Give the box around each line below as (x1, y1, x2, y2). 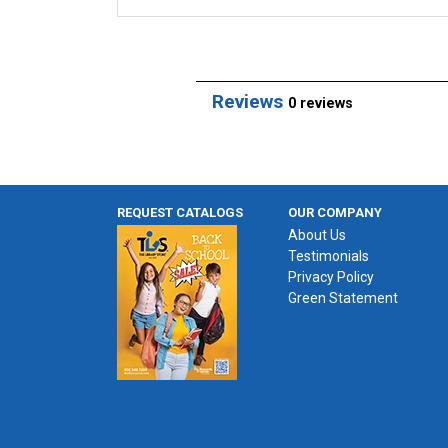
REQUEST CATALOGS (117, 204, 243, 220)
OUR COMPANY (288, 204, 382, 220)
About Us (288, 226, 346, 243)
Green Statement (288, 289, 398, 306)
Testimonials (288, 247, 369, 264)
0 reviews (288, 94, 354, 112)
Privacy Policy (288, 268, 374, 285)
